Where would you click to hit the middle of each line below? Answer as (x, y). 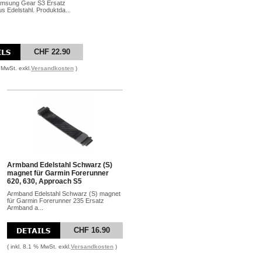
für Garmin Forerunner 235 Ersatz (56, 201)
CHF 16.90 (92, 230)
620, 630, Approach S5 (44, 181)
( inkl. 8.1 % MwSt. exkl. (39, 247)
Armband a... (25, 208)
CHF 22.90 (52, 52)
